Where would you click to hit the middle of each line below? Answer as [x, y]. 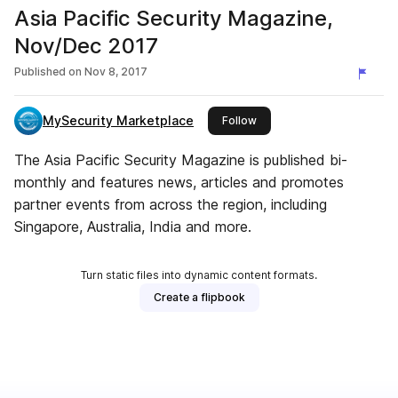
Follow [239, 120]
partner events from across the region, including [171, 204]
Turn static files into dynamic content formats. [199, 275]
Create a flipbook [199, 297]
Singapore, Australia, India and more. [133, 227]
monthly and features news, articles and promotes [179, 182]
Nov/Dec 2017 [86, 46]
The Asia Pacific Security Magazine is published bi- [181, 160]
